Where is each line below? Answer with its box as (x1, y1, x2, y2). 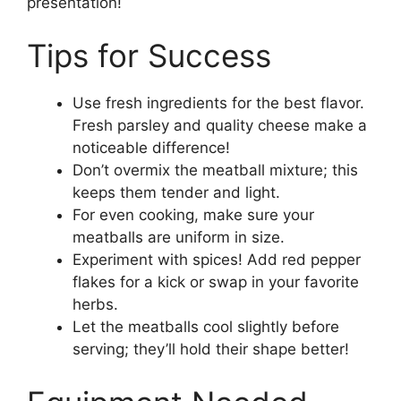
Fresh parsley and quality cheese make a (73, 116, 367, 134)
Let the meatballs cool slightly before (73, 318, 339, 336)
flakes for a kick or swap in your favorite (73, 273, 359, 291)
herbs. (73, 295, 118, 313)
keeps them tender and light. (73, 183, 280, 201)
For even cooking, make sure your (73, 206, 314, 224)
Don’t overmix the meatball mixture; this (73, 161, 358, 179)
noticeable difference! (73, 139, 230, 157)
